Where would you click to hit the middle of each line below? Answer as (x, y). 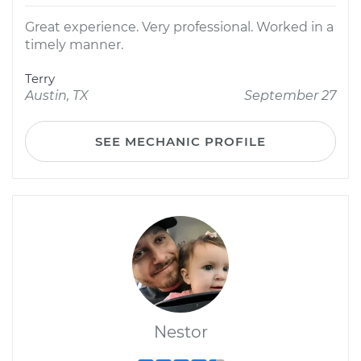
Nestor (180, 332)
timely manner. (74, 45)
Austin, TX (57, 95)
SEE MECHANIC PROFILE (180, 141)
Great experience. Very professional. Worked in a (179, 27)
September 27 (290, 95)
